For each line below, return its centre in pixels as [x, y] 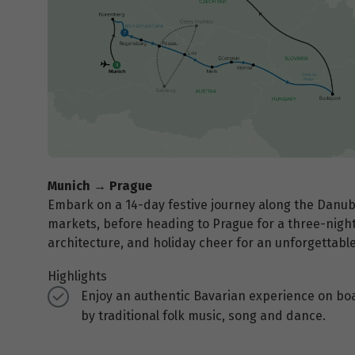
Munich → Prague [100, 185]
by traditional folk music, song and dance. [204, 315]
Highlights [77, 276]
